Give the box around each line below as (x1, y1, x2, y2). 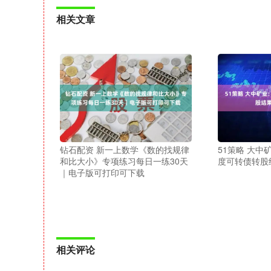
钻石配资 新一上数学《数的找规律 (59, 143, 189, 155)
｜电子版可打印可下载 (59, 166, 145, 178)
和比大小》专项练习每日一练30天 (59, 154, 188, 167)
